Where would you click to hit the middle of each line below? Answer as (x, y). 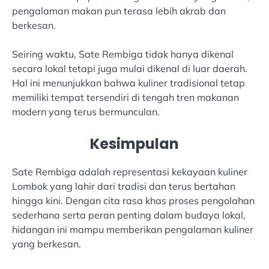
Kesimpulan (134, 144)
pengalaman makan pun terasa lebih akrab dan (119, 11)
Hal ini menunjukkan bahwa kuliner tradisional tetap (128, 83)
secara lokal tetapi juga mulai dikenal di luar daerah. (130, 69)
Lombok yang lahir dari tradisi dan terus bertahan (124, 186)
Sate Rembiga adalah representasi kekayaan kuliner (130, 172)
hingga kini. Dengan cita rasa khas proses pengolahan (133, 201)
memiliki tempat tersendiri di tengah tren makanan (125, 98)
